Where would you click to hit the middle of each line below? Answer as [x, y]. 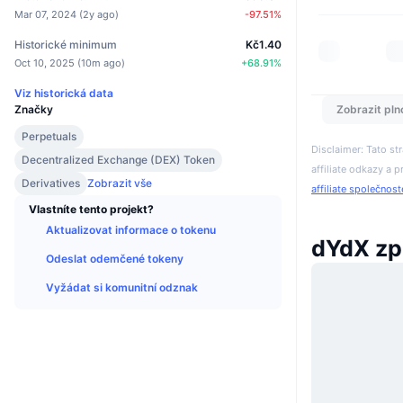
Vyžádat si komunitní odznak [122, 288]
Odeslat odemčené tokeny [115, 259]
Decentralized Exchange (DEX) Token [118, 160]
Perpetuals [49, 137]
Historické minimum [66, 45]
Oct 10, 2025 [45, 63]
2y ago [99, 15]
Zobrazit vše [120, 184]
